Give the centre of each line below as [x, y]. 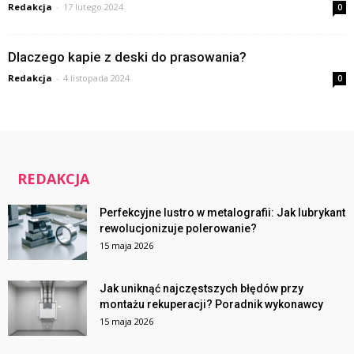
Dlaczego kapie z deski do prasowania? [127, 56]
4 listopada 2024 [96, 77]
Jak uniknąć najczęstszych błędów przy [201, 288]
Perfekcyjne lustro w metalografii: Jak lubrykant [222, 212]
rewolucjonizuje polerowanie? [178, 228]
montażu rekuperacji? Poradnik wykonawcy [211, 304]
